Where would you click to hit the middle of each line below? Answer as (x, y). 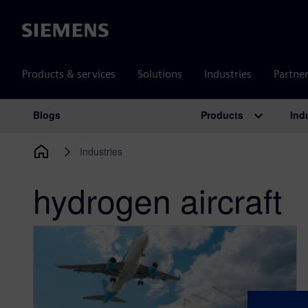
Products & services (69, 74)
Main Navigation (96, 130)
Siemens (42, 31)
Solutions (160, 74)
